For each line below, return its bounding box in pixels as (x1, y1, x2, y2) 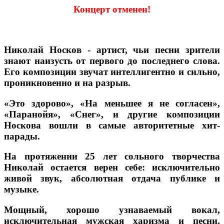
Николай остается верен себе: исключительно (4, 162, 220, 173)
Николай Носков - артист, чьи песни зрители (4, 44, 220, 55)
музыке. (4, 184, 39, 195)
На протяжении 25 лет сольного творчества (4, 151, 220, 162)
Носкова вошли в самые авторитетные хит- (4, 119, 220, 130)
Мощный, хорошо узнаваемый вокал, (4, 204, 220, 215)
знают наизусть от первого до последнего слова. (4, 55, 220, 66)
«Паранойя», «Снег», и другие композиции (4, 108, 220, 119)
